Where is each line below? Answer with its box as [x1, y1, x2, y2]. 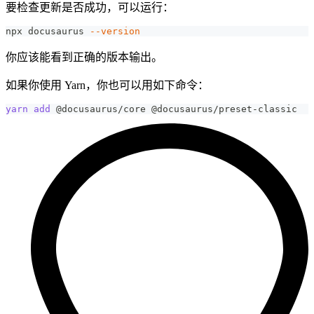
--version [90, 26, 140, 37]
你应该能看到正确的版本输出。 [6, 51, 163, 64]
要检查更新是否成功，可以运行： [6, 1, 174, 14]
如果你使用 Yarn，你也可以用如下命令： [6, 79, 209, 92]
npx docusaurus [6, 26, 90, 37]
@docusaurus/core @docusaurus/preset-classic [50, 104, 297, 115]
